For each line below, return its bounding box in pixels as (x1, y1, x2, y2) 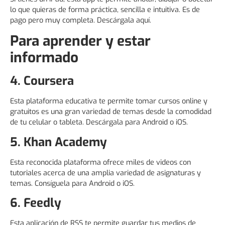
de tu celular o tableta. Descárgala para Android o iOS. (10, 118, 188, 128)
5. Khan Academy (10, 134, 110, 150)
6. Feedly (10, 195, 61, 211)
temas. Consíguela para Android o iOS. (10, 178, 135, 188)
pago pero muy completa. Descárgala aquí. (10, 15, 151, 25)
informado (10, 48, 78, 67)
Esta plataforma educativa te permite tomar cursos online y (10, 96, 207, 106)
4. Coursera (10, 73, 77, 89)
